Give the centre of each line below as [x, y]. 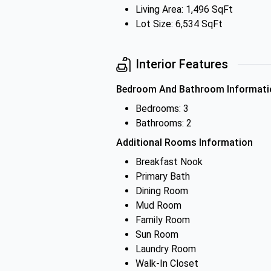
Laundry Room [166, 249]
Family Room [163, 220]
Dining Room [162, 191]
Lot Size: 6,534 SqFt [179, 24]
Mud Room [158, 205]
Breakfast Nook [169, 162]
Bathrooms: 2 [164, 123]
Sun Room [157, 234]
